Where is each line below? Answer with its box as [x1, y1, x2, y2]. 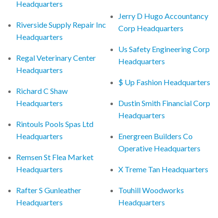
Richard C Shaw [16, 86, 68, 95]
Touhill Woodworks [118, 185, 184, 195]
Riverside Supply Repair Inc [16, 19, 107, 29]
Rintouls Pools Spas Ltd [16, 119, 94, 128]
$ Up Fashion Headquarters [118, 77, 211, 87]
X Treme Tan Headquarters [118, 164, 209, 174]
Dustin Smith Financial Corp [118, 98, 211, 108]
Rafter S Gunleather [16, 185, 82, 195]
